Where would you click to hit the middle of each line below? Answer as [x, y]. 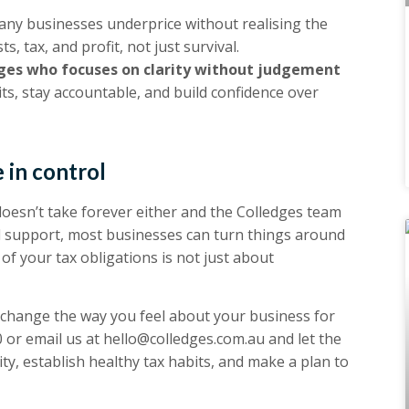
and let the [303, 339]
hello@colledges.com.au [184, 339]
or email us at [53, 339]
